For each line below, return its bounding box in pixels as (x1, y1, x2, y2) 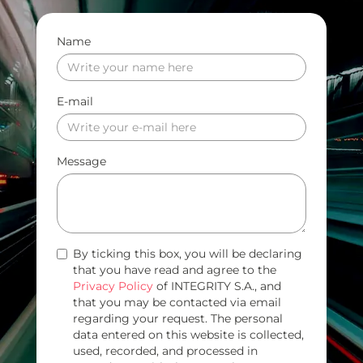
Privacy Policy (73, 278, 153, 293)
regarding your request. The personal (73, 310, 283, 326)
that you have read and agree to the (73, 262, 276, 277)
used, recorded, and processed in (73, 343, 258, 358)
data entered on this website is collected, (73, 327, 304, 342)
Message (57, 153, 106, 169)
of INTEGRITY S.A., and (153, 278, 281, 293)
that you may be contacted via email (73, 294, 281, 310)
